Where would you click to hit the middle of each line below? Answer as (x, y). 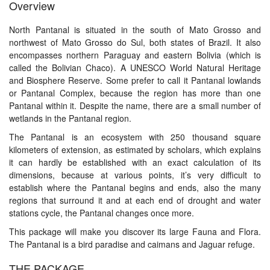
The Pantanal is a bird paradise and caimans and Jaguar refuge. (132, 244)
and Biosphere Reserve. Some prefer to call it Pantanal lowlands (135, 80)
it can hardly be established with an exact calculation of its (135, 162)
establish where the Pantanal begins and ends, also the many (135, 187)
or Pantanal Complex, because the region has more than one (135, 93)
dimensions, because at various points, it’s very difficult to (135, 175)
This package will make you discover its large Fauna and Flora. (135, 231)
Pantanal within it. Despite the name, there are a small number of (135, 105)
